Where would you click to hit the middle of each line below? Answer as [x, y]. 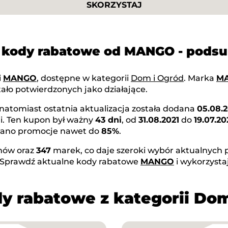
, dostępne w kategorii [84, 78]
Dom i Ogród [157, 78]
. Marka [200, 78]
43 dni [108, 120]
